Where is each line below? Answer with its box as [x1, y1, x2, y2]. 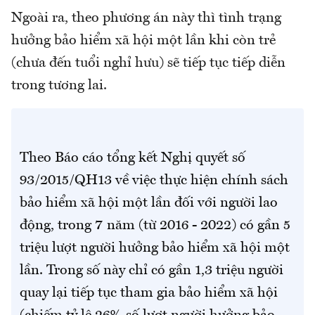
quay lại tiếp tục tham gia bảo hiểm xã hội [20, 286, 278, 301]
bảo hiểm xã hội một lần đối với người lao [20, 196, 278, 211]
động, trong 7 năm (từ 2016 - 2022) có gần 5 [20, 219, 290, 233]
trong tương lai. [11, 79, 107, 94]
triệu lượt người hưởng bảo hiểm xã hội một [20, 241, 290, 256]
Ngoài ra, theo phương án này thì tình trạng [11, 11, 281, 26]
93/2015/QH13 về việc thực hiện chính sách [20, 174, 288, 188]
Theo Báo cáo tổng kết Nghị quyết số [20, 151, 245, 166]
